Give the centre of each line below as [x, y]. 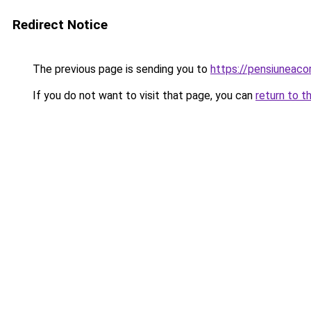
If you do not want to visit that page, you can [143, 95]
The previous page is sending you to [120, 69]
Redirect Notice [60, 25]
